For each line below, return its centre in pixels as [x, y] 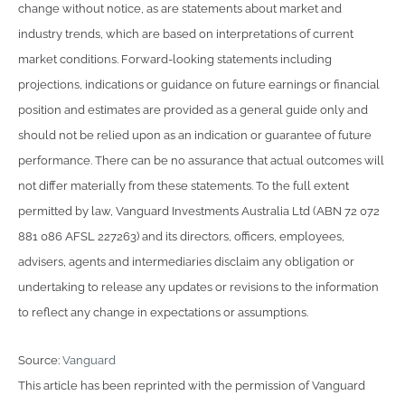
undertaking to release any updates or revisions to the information [198, 287]
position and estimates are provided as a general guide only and [193, 109]
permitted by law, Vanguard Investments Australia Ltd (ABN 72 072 [199, 211]
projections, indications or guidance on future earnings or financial [199, 84]
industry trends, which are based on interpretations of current [186, 33]
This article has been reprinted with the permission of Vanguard [192, 386]
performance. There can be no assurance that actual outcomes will [201, 160]
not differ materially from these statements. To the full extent [184, 185]
